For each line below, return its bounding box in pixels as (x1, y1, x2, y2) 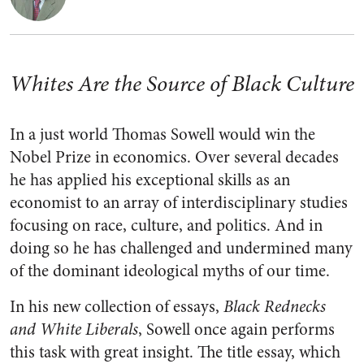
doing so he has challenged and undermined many (10, 236, 353, 260)
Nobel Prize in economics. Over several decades (10, 145, 339, 169)
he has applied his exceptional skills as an (10, 168, 290, 192)
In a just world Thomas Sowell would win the (10, 123, 315, 146)
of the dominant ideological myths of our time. (10, 259, 330, 283)
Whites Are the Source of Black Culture (10, 68, 354, 99)
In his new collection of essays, (10, 295, 223, 318)
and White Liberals (10, 318, 138, 341)
